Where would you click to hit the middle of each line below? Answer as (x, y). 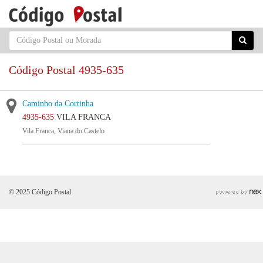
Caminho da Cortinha (58, 104)
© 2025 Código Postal (40, 192)
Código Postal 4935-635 (66, 70)
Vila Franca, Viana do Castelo (63, 131)
